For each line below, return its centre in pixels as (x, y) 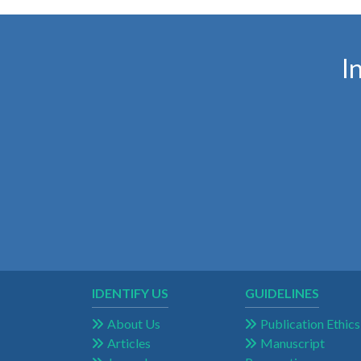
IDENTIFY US (130, 293)
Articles (129, 343)
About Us (134, 324)
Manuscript (293, 343)
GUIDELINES (282, 293)
